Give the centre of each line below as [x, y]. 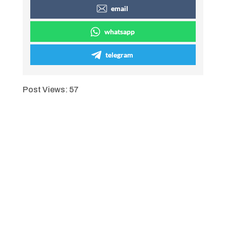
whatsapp [119, 31]
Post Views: [45, 89]
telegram [120, 54]
